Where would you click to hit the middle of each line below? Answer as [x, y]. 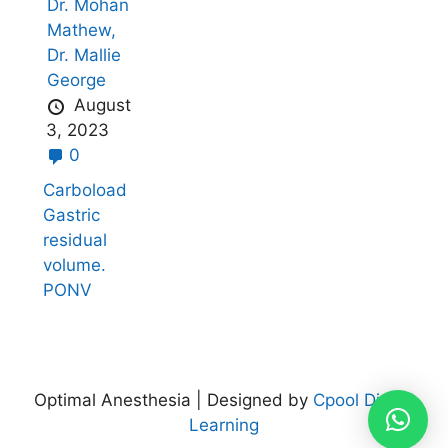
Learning [224, 425]
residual [75, 240]
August [102, 105]
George [76, 80]
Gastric [72, 215]
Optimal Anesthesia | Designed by [173, 400]
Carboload [85, 190]
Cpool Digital [363, 400]
